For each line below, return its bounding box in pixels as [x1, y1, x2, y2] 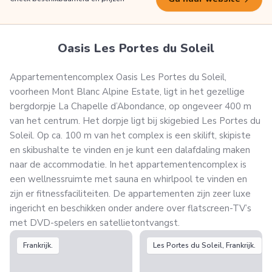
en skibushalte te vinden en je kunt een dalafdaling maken [10, 144, 250, 156]
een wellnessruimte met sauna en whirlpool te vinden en [10, 173, 247, 185]
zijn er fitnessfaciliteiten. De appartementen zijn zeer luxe [10, 188, 251, 200]
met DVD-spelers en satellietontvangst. [10, 217, 182, 229]
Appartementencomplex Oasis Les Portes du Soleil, [10, 71, 226, 83]
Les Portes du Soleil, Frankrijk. [153, 240, 256, 250]
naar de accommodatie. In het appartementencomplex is [10, 158, 246, 171]
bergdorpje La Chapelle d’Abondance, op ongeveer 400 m [10, 100, 251, 112]
